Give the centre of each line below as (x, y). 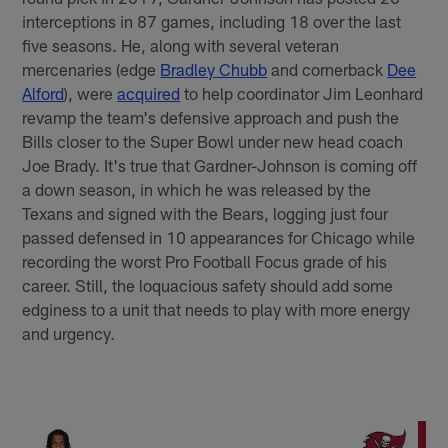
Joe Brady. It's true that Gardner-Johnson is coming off (220, 164)
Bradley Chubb (214, 68)
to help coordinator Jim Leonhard (302, 92)
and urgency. (69, 332)
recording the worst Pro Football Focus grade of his (205, 260)
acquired (149, 92)
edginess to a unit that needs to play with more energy (216, 308)
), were (91, 92)
